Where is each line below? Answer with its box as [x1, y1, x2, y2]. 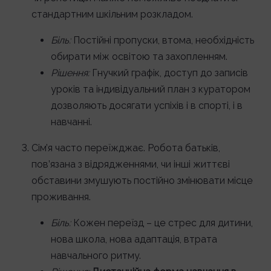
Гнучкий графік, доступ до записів [90, 67, 248, 79]
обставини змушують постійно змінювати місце [31, 175, 253, 186]
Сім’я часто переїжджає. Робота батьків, [31, 142, 220, 154]
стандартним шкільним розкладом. [31, 8, 193, 20]
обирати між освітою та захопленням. [51, 51, 227, 62]
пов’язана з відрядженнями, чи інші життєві [31, 158, 230, 170]
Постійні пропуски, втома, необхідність [71, 34, 254, 46]
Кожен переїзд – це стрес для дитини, [71, 217, 253, 229]
